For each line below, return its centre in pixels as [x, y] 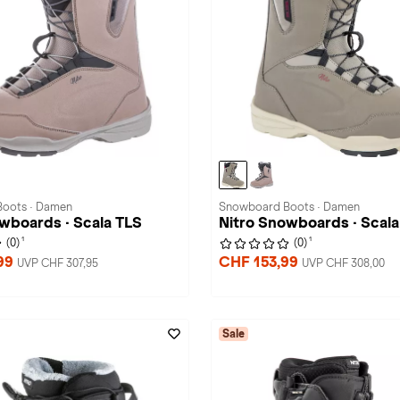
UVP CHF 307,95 [58, 263]
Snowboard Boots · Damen [289, 207]
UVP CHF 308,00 [343, 263]
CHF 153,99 [260, 262]
